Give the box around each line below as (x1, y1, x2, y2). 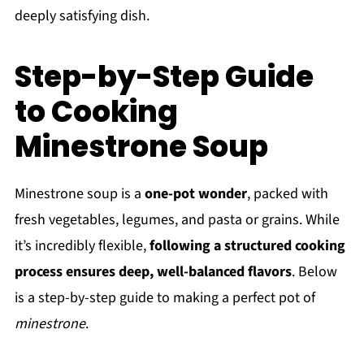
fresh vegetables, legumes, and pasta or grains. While (14, 210, 340, 231)
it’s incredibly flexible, (14, 236, 149, 257)
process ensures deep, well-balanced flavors (14, 262, 292, 283)
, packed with (246, 184, 328, 205)
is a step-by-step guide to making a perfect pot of (14, 288, 315, 309)
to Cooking (14, 91, 178, 133)
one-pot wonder (144, 184, 247, 205)
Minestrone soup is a (14, 184, 145, 205)
